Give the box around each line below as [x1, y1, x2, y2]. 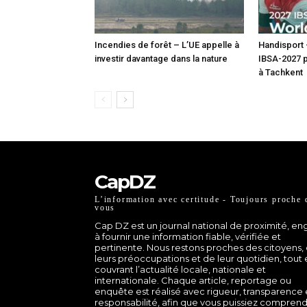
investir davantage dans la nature [95, 53, 228, 64]
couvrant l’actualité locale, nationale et [95, 263, 266, 275]
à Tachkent [258, 66, 303, 77]
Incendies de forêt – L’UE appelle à [95, 39, 239, 50]
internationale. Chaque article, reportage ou [95, 274, 291, 286]
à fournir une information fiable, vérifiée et [95, 230, 281, 242]
